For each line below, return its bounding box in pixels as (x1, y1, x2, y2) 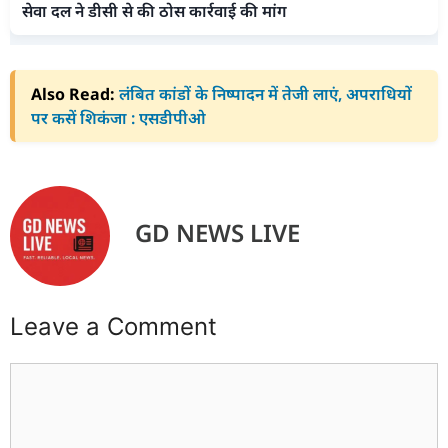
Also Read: (31, 83, 115, 106)
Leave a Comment (10, 312, 217, 342)
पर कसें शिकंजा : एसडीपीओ (31, 107, 206, 130)
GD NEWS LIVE (135, 215, 300, 249)
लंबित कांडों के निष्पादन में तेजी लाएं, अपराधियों (119, 83, 412, 106)
